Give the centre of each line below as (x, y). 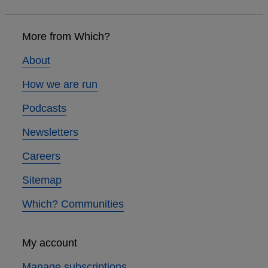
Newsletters (50, 133)
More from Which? (66, 37)
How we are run (60, 85)
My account (49, 243)
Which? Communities (73, 204)
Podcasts (44, 109)
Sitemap (42, 180)
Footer (25, 22)
